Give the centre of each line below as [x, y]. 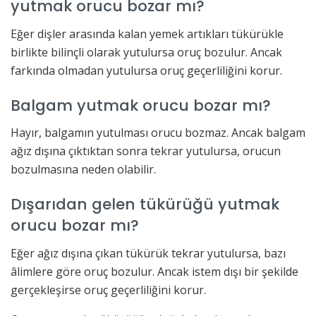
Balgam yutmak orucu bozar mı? [141, 105]
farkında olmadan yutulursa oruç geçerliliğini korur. [146, 71]
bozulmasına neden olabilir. [83, 170]
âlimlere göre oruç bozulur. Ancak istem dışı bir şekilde [154, 271]
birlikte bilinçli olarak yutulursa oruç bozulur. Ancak [146, 52]
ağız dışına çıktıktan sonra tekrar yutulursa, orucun [146, 151]
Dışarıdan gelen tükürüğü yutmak [145, 204]
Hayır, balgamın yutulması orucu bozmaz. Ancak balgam [158, 133]
